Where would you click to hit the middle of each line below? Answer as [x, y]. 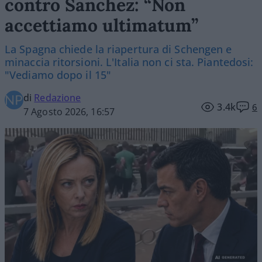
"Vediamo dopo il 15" [58, 75]
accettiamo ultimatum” [101, 25]
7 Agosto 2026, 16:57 [69, 111]
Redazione [58, 97]
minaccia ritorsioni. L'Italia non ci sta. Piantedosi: [129, 62]
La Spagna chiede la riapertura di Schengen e [118, 49]
